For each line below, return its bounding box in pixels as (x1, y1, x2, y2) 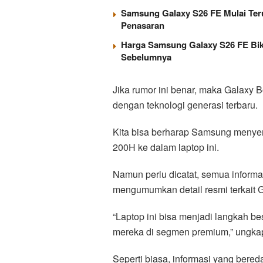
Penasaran (121, 18, 164, 32)
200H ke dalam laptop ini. (113, 140, 219, 154)
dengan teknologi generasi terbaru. (113, 97, 258, 112)
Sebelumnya (121, 50, 171, 63)
